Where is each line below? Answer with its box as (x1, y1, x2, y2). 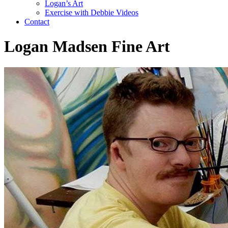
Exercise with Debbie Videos (45, 8, 138, 17)
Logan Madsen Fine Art (4, 37, 170, 56)
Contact (24, 17, 49, 26)
